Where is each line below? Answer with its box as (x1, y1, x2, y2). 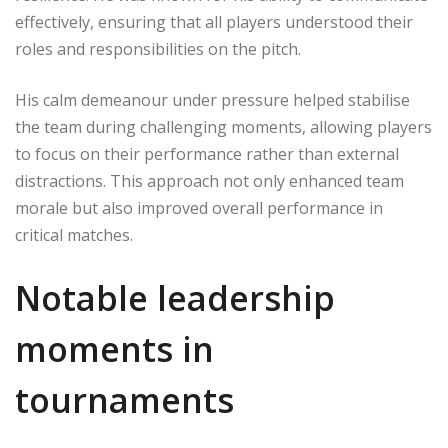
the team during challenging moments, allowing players (15, 116, 432, 139)
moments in (15, 326, 214, 373)
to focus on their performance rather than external (15, 143, 399, 166)
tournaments (15, 377, 234, 424)
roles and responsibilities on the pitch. (15, 38, 301, 61)
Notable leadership (15, 275, 335, 322)
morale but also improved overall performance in (15, 197, 383, 220)
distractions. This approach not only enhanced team (15, 170, 404, 193)
